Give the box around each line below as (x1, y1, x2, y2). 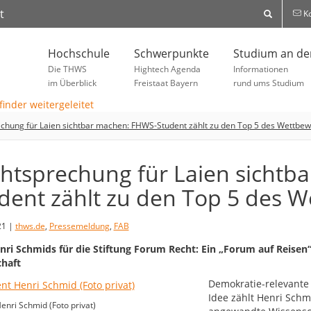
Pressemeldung (49, 220, 110, 233)
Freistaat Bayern (134, 77, 198, 89)
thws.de (15, 220, 45, 233)
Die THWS (48, 63, 87, 75)
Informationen (233, 63, 288, 75)
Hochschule (48, 46, 110, 61)
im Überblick (48, 77, 96, 89)
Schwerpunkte (134, 46, 209, 61)
